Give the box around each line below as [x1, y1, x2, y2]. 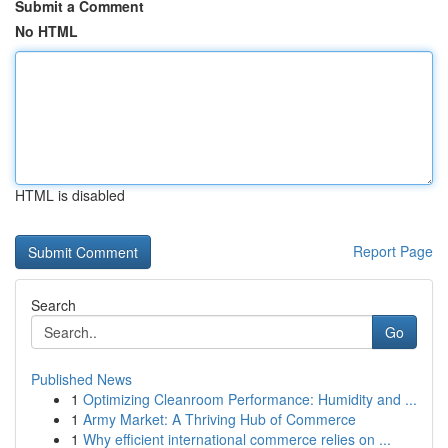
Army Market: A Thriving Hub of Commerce [83, 409, 356, 429]
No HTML [15, 21, 78, 41]
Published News [31, 369, 132, 389]
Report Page [353, 241, 433, 261]
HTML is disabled [15, 185, 125, 205]
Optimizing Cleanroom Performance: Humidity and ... [83, 389, 417, 409]
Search [31, 295, 76, 315]
